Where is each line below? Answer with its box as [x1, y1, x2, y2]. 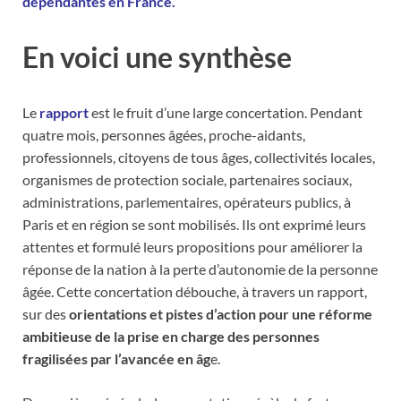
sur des [22, 304, 69, 322]
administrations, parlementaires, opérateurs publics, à [22, 192, 351, 210]
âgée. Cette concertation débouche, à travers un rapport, [22, 282, 367, 300]
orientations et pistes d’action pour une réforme [69, 304, 372, 322]
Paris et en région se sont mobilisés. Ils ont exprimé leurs [22, 215, 366, 233]
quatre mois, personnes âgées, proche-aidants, [22, 125, 305, 143]
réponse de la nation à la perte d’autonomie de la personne [22, 260, 378, 277]
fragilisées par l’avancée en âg [22, 349, 210, 367]
